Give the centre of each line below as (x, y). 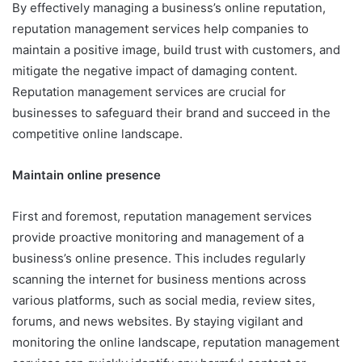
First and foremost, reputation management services (162, 216)
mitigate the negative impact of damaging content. (155, 70)
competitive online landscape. (97, 133)
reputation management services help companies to (160, 28)
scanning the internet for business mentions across (159, 279)
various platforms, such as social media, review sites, (164, 300)
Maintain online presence (86, 175)
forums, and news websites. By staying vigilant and (158, 321)
